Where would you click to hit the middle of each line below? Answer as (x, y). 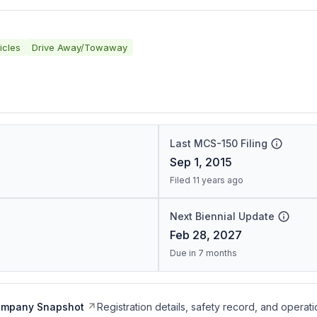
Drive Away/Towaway (80, 47)
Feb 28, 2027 (206, 235)
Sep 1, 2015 (201, 162)
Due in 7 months (203, 253)
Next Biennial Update (222, 216)
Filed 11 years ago (206, 180)
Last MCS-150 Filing (218, 143)
